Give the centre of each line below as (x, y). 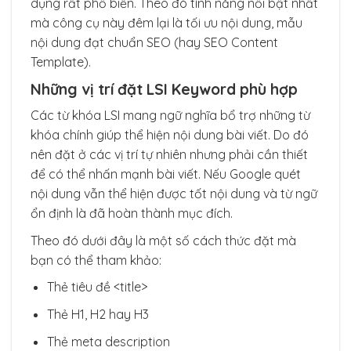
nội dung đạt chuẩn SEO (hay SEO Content (154, 43)
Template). (61, 62)
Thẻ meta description (108, 341)
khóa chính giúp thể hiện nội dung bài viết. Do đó (170, 135)
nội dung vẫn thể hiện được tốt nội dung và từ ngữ (174, 194)
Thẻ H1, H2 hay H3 (98, 314)
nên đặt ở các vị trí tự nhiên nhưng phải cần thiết (169, 155)
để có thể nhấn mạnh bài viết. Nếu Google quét (166, 174)
